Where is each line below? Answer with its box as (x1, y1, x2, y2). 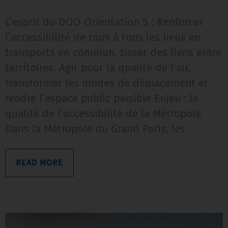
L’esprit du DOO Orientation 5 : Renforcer (5, 15, 203, 28)
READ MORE (16, 157, 63, 167)
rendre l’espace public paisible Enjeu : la (5, 91, 198, 105)
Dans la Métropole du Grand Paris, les (5, 122, 185, 135)
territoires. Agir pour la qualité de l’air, (5, 61, 190, 74)
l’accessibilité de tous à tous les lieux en (5, 30, 201, 44)
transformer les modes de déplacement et (5, 76, 208, 90)
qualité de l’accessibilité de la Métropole (5, 106, 201, 120)
